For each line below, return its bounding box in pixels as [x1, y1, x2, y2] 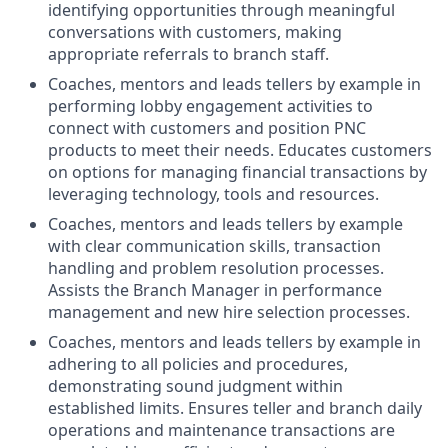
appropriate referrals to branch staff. [48, 43, 329, 66]
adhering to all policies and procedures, [48, 353, 348, 376]
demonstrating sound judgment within [48, 375, 343, 398]
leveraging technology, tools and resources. [48, 183, 379, 206]
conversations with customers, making [48, 21, 342, 44]
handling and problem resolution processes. [48, 257, 384, 280]
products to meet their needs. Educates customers [48, 139, 432, 162]
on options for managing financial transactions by [48, 161, 427, 184]
